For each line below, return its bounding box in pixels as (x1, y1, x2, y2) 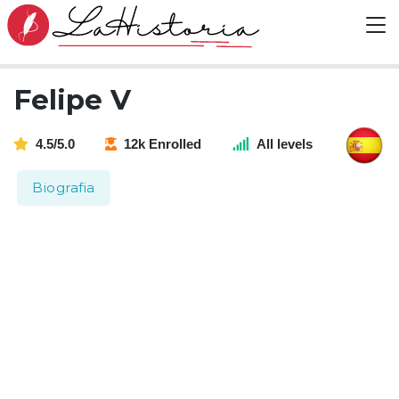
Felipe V (13, 83, 131, 117)
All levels (256, 136, 313, 152)
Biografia (32, 179, 95, 196)
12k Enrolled (124, 136, 202, 152)
